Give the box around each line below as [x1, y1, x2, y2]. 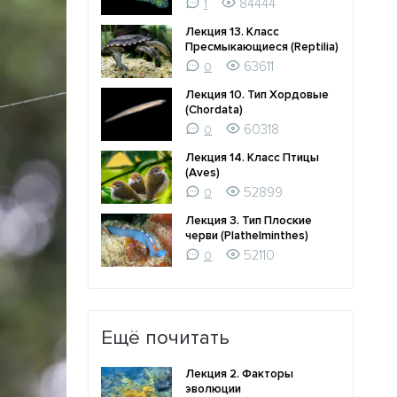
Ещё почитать [101, 325, 230, 351]
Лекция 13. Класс [185, 25, 280, 40]
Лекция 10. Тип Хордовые [185, 88, 330, 103]
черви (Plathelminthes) [185, 229, 309, 244]
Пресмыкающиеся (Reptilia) [185, 40, 339, 55]
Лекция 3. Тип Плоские [185, 214, 313, 229]
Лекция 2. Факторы [185, 367, 294, 382]
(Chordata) [185, 103, 244, 118]
